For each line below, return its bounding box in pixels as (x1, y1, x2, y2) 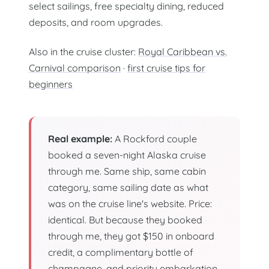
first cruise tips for (127, 61, 205, 74)
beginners (29, 77, 73, 90)
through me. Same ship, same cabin (48, 165, 206, 177)
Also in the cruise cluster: (29, 45, 138, 58)
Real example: (48, 132, 112, 145)
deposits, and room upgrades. (29, 16, 163, 29)
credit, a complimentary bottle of (48, 246, 193, 258)
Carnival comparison (29, 61, 121, 74)
